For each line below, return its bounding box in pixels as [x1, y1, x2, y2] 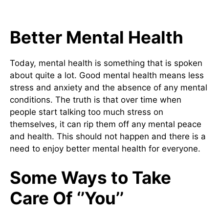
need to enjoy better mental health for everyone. [10, 143, 200, 153]
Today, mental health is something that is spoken [10, 58, 202, 68]
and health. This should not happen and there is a [10, 131, 206, 141]
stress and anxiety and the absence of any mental [10, 82, 207, 92]
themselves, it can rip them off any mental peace [10, 119, 201, 129]
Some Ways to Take [10, 167, 171, 188]
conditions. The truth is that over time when [10, 94, 181, 105]
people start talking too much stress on [10, 107, 163, 117]
